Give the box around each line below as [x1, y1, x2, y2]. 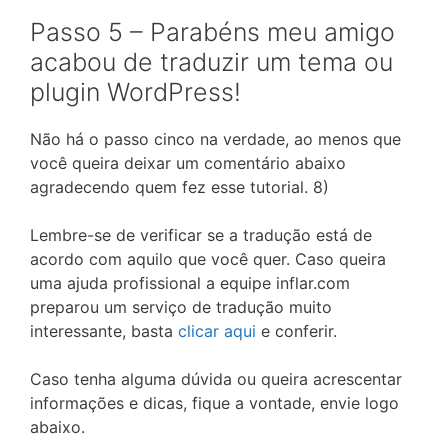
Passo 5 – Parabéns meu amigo [30, 16, 395, 47]
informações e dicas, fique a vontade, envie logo [30, 392, 399, 413]
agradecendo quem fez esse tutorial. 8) [30, 176, 329, 197]
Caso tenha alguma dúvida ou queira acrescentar [30, 368, 402, 389]
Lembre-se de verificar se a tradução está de [30, 224, 372, 245]
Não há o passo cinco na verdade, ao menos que [30, 128, 401, 149]
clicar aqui [178, 320, 256, 341]
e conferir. [256, 320, 337, 341]
